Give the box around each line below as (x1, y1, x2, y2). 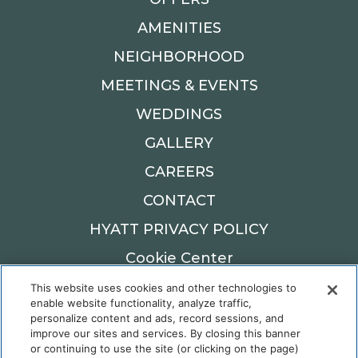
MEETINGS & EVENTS (100, 76, 258, 94)
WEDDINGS (136, 105, 222, 123)
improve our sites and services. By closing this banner (30, 327, 301, 340)
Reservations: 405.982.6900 (94, 334, 264, 350)
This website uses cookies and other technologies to (30, 281, 297, 294)
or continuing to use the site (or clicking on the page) (30, 342, 300, 355)
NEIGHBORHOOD (113, 47, 245, 66)
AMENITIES (137, 18, 221, 37)
